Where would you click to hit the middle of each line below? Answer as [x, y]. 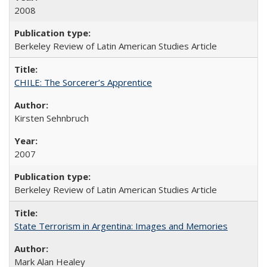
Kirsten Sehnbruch [52, 118]
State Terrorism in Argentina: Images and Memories [121, 226]
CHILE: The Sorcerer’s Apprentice [83, 82]
